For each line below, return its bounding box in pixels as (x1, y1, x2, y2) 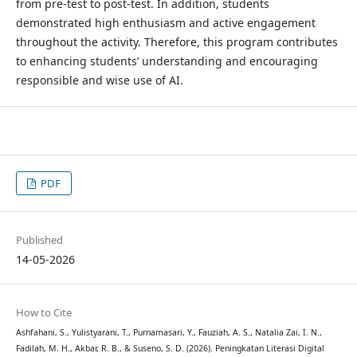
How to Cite (15, 305, 72, 320)
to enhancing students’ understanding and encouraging (15, 53, 318, 69)
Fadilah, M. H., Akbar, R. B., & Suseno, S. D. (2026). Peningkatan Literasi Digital (15, 343, 324, 355)
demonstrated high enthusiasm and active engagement (15, 14, 316, 30)
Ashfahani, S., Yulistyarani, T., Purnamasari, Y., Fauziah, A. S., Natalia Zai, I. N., (15, 327, 322, 339)
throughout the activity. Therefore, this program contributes (15, 33, 338, 49)
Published (15, 233, 63, 247)
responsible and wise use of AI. (15, 72, 183, 88)
